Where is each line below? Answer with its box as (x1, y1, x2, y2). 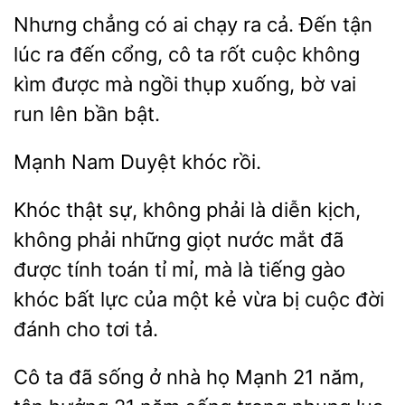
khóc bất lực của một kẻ (14, 287, 242, 311)
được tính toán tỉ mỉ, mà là (14, 258, 259, 281)
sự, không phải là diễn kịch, (103, 198, 361, 221)
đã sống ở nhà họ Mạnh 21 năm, (63, 365, 364, 389)
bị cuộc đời (277, 287, 384, 311)
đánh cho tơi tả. (14, 317, 158, 341)
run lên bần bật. (14, 102, 160, 126)
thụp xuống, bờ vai (178, 72, 356, 96)
